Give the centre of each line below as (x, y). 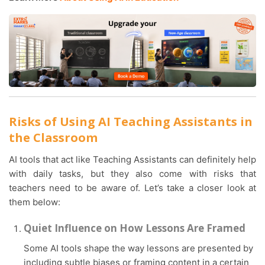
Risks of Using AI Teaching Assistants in (131, 121)
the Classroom (53, 137)
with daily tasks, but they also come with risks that (132, 173)
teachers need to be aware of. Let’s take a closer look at (132, 188)
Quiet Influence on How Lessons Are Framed (135, 228)
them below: (35, 202)
